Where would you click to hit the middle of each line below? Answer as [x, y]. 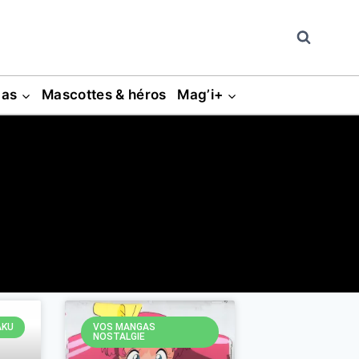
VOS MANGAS [124, 327]
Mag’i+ [200, 94]
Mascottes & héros [104, 94]
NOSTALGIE [119, 337]
